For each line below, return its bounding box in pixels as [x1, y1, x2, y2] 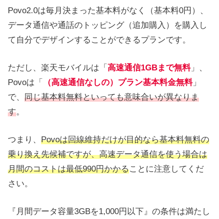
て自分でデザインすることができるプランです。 [8, 35, 191, 44]
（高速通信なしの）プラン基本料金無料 [43, 77, 193, 87]
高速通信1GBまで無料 [108, 63, 191, 72]
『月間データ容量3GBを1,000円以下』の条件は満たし [8, 207, 210, 217]
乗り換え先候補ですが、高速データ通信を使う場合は [8, 149, 207, 159]
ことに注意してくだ [129, 164, 204, 174]
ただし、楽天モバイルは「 [8, 63, 108, 72]
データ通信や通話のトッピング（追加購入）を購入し [8, 20, 207, 30]
